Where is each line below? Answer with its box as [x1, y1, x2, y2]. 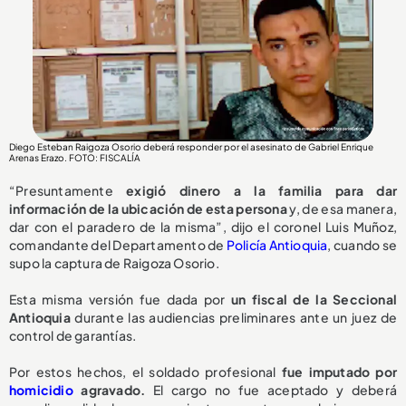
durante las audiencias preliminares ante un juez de [70, 308, 397, 325]
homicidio [9, 381, 73, 398]
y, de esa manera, [286, 199, 397, 217]
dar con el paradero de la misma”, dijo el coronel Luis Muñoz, [9, 217, 397, 235]
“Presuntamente [9, 181, 127, 198]
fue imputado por [281, 362, 398, 380]
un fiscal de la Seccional [230, 290, 398, 307]
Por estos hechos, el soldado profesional [9, 362, 282, 380]
